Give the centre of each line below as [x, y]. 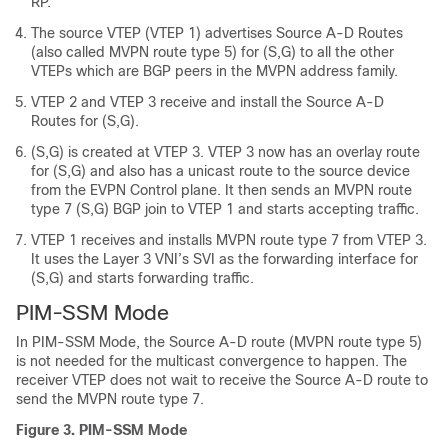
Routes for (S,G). [85, 121]
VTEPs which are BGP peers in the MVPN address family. [214, 71]
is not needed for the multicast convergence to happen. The [211, 361]
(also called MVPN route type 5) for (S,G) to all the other [212, 52]
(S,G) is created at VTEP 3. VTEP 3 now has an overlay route [225, 152]
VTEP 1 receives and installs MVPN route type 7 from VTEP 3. [229, 240]
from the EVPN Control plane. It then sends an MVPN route [221, 190]
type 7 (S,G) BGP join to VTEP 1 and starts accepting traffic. [225, 209]
